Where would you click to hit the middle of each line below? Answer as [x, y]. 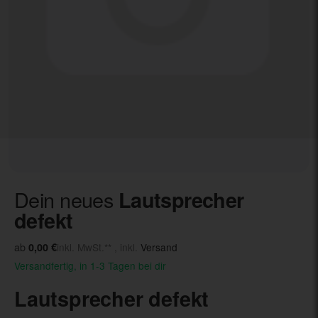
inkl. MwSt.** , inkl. [99, 247]
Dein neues [66, 199]
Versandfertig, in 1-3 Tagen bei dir [90, 266]
